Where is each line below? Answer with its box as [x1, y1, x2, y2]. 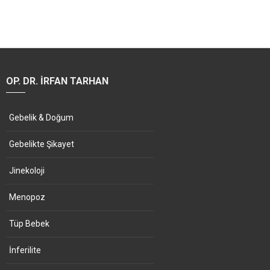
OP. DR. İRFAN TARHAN [6, 75, 108, 87]
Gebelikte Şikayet [9, 139, 74, 149]
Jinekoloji [9, 166, 45, 176]
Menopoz [9, 192, 45, 202]
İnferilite [9, 245, 41, 256]
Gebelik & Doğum [9, 113, 74, 123]
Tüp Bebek [9, 219, 49, 229]
